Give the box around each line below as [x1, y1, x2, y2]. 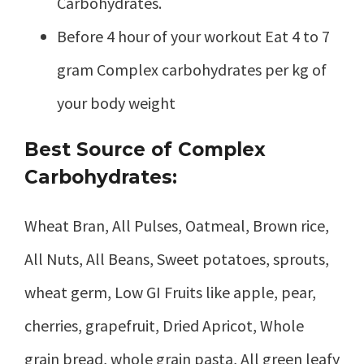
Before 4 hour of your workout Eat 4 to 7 [57, 26, 330, 47]
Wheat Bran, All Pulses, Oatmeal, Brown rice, [24, 215, 329, 236]
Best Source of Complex [24, 138, 266, 162]
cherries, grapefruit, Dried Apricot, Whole [24, 315, 304, 336]
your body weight [57, 93, 175, 114]
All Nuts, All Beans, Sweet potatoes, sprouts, [24, 249, 329, 270]
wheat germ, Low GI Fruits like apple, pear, [24, 282, 316, 303]
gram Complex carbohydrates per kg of [57, 59, 327, 80]
